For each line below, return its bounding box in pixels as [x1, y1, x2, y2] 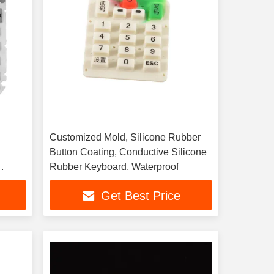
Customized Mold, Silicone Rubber [49, 132, 201, 143]
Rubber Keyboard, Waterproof [49, 161, 179, 172]
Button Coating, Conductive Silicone [49, 147, 207, 157]
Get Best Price [100, 189, 180, 203]
